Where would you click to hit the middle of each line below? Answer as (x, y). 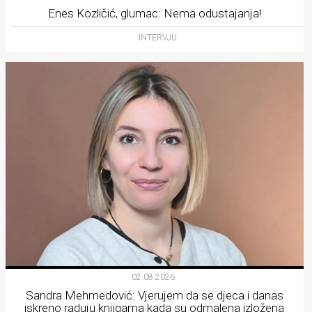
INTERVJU (158, 38)
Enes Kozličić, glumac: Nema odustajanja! (154, 14)
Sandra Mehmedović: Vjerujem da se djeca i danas (154, 296)
